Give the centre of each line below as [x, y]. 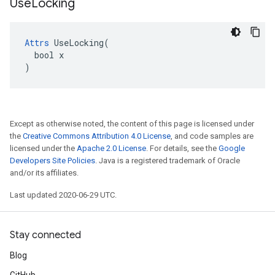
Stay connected [45, 235]
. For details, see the [182, 148]
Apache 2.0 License [111, 148]
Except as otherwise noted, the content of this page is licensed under [132, 124]
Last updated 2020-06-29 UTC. [63, 195]
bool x [44, 55]
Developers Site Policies [52, 161]
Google [232, 148]
